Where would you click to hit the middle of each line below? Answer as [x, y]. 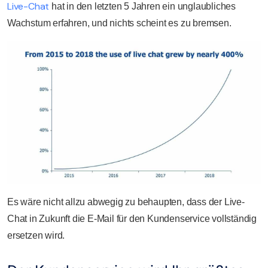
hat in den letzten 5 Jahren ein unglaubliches [143, 7]
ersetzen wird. [36, 235]
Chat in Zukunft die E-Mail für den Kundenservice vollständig [132, 219]
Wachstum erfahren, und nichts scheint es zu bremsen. [119, 23]
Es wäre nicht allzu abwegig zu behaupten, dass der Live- [126, 202]
